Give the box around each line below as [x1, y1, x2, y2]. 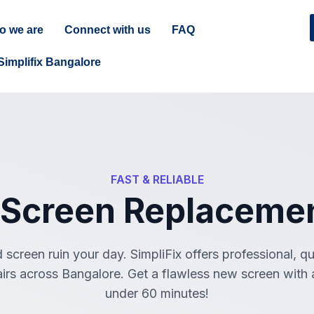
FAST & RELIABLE [110, 172, 204, 186]
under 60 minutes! [105, 286, 209, 301]
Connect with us [64, 24, 151, 36]
